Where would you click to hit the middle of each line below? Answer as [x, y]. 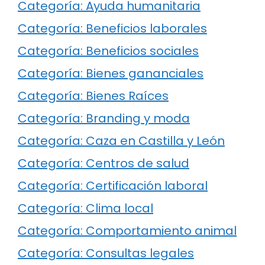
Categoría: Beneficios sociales [108, 51]
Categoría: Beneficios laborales [112, 28]
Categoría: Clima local [85, 208]
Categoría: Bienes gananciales [111, 73]
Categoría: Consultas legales [106, 253]
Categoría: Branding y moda [104, 118]
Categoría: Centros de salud [104, 163]
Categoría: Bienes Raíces [93, 96]
